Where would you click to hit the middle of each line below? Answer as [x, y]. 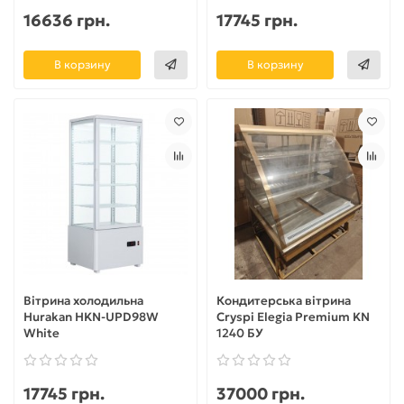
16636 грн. [67, 20]
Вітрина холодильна [83, 301]
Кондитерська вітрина [284, 301]
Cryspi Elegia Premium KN [293, 317]
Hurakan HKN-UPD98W [91, 317]
